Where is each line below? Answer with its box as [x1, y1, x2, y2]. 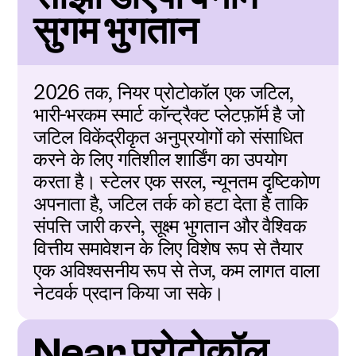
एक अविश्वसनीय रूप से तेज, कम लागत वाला [33, 258, 319, 282]
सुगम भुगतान [33, 10, 199, 53]
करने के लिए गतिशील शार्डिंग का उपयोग [33, 147, 288, 171]
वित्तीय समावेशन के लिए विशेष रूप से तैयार [33, 236, 302, 260]
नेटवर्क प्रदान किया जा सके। [33, 281, 224, 304]
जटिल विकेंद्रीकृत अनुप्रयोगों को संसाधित [33, 125, 304, 149]
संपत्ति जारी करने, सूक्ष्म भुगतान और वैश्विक [33, 214, 306, 238]
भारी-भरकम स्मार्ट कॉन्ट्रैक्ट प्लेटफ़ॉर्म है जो [33, 103, 304, 126]
